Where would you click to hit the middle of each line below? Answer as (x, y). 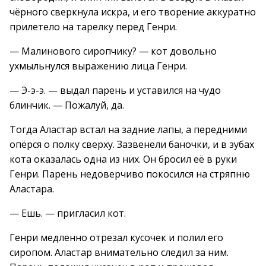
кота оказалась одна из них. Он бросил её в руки (123, 159)
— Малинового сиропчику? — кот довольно (113, 51)
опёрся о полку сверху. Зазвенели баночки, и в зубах (132, 144)
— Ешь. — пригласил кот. (68, 213)
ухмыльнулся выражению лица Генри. (98, 66)
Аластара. (32, 189)
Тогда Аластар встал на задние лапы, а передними (128, 129)
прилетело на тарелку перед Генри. (93, 27)
